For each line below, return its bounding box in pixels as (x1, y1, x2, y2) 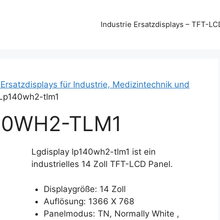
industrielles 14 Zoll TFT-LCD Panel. (31, 159, 173, 169)
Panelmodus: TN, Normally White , (44, 208, 180, 219)
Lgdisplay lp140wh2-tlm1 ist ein (31, 147, 156, 157)
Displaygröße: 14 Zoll (44, 184, 126, 194)
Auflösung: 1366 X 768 (44, 196, 135, 206)
